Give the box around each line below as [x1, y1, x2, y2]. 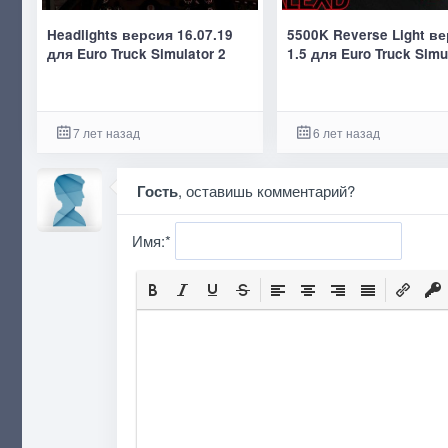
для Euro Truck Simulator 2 [46, 43, 226, 63]
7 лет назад [72, 123, 140, 141]
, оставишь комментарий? [178, 180, 356, 202]
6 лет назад [313, 123, 381, 141]
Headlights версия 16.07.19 [46, 24, 233, 44]
